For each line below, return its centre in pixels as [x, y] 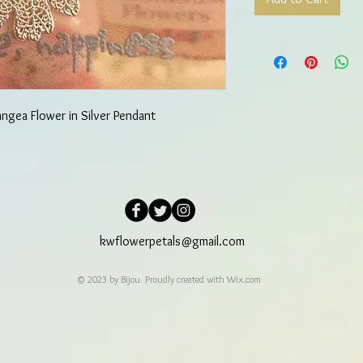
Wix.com [244, 280]
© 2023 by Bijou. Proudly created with [152, 280]
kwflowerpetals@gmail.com [172, 241]
